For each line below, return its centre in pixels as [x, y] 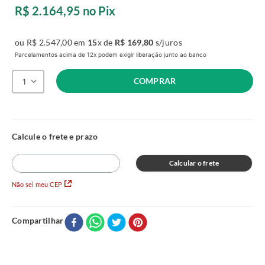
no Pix [98, 11]
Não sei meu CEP [37, 185]
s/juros [168, 42]
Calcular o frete [194, 163]
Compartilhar [38, 221]
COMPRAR [155, 81]
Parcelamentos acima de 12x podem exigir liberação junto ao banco [111, 54]
